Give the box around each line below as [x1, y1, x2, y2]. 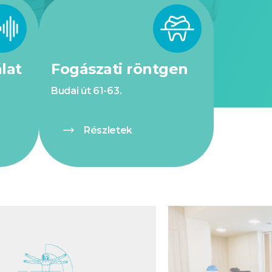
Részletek [84, 124, 133, 136]
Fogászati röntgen [51, 60, 188, 78]
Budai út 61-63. [51, 85, 122, 97]
